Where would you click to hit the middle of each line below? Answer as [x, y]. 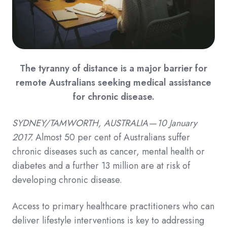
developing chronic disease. [67, 180]
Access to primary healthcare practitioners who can [113, 206]
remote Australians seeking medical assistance [113, 82]
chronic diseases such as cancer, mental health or [108, 151]
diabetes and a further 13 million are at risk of [101, 165]
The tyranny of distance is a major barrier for [113, 68]
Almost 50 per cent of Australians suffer [111, 137]
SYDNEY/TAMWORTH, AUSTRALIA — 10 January [105, 123]
